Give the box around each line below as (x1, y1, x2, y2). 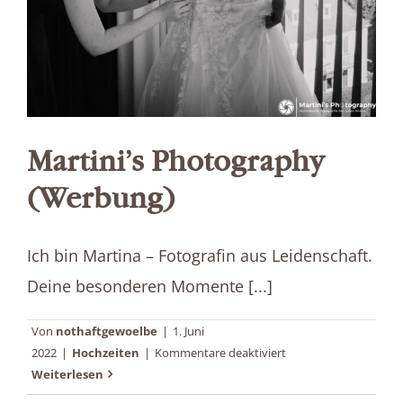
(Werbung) (27, 181, 175, 216)
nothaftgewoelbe (56, 322, 157, 339)
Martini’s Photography (27, 144, 324, 179)
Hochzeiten (72, 344, 139, 361)
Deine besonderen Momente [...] (27, 274, 273, 297)
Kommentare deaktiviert (155, 344, 286, 361)
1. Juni (173, 322, 204, 339)
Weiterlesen (31, 365, 103, 382)
